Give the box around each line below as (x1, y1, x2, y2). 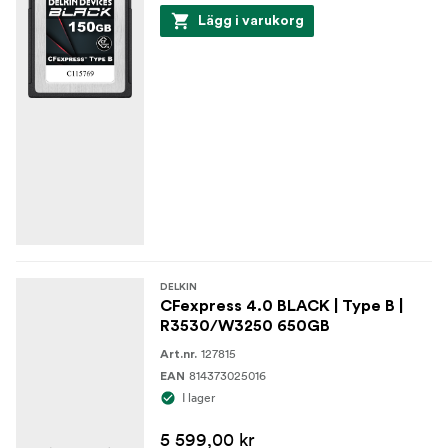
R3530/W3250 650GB (160, 317, 330, 334)
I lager (182, 389, 215, 405)
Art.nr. (160, 347, 197, 360)
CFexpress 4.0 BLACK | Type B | (160, 297, 403, 314)
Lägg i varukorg (198, 13, 304, 28)
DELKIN (160, 281, 197, 292)
